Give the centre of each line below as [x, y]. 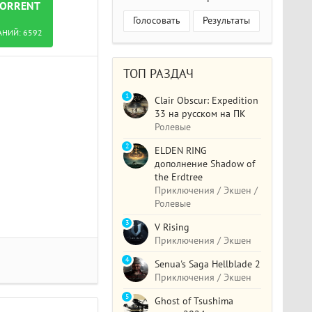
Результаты [227, 20]
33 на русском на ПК [201, 114]
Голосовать [157, 20]
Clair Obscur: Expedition [207, 100]
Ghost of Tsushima [194, 301]
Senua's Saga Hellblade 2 [208, 264]
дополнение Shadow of [205, 164]
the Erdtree [179, 177]
